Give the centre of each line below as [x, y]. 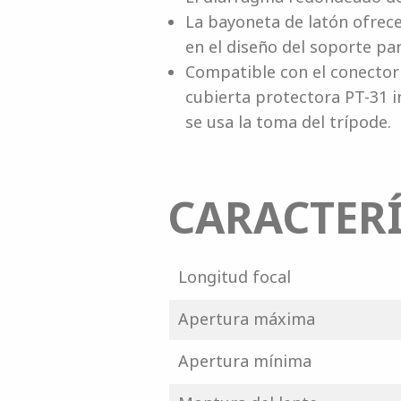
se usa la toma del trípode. [288, 122]
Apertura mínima [244, 361]
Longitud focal [234, 277]
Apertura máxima [246, 319]
